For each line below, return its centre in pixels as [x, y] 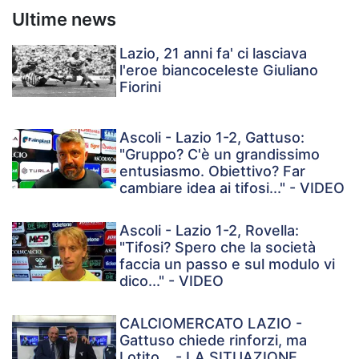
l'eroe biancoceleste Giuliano [219, 70]
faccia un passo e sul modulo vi [228, 264]
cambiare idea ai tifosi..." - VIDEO [232, 188]
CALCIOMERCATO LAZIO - [211, 324]
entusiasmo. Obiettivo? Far [213, 171]
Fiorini [141, 87]
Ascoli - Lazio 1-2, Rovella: [210, 231]
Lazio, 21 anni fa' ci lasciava [214, 53]
